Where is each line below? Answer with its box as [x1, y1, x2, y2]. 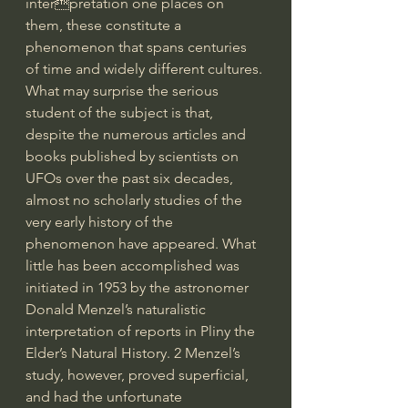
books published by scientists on [25, 147, 242, 165]
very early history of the [25, 212, 177, 230]
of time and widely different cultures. [25, 59, 266, 77]
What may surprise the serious [25, 81, 222, 99]
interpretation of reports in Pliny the [25, 321, 259, 340]
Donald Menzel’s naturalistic [25, 300, 209, 318]
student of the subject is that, [25, 103, 217, 121]
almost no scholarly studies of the [25, 190, 246, 209]
